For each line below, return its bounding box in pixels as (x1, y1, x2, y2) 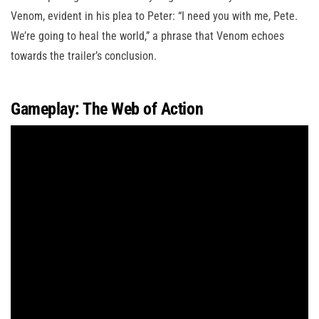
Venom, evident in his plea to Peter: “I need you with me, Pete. (11, 9, 298, 23)
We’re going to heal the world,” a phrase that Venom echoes (11, 29, 284, 43)
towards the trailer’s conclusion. (11, 49, 157, 63)
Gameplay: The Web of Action (11, 99, 204, 120)
